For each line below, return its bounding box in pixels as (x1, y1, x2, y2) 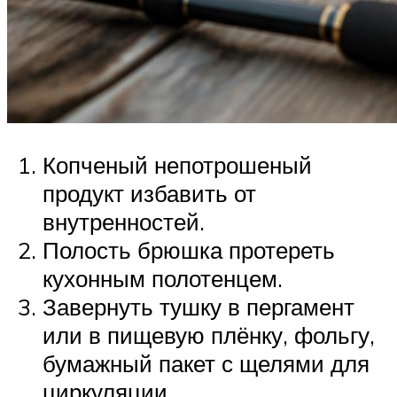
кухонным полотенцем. (43, 264, 283, 293)
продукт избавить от (43, 179, 256, 208)
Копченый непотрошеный (43, 151, 312, 180)
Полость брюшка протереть (43, 236, 335, 265)
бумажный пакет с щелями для (43, 349, 370, 378)
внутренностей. (43, 207, 205, 237)
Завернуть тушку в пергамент (43, 292, 354, 322)
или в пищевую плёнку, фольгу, (43, 321, 375, 350)
